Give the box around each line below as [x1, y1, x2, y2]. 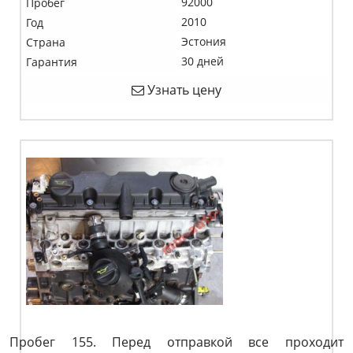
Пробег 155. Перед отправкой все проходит [9, 333, 344, 351]
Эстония [181, 34, 226, 49]
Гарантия [26, 54, 77, 69]
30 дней [181, 54, 224, 69]
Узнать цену [144, 81, 221, 98]
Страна [26, 35, 65, 50]
